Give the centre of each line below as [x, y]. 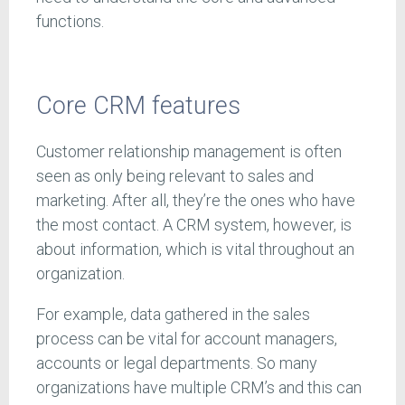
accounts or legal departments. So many [177, 363]
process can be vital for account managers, [187, 338]
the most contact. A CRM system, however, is [194, 224]
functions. [70, 21]
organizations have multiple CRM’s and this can [199, 387]
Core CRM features [138, 106]
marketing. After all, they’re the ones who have [196, 200]
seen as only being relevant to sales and [175, 175]
